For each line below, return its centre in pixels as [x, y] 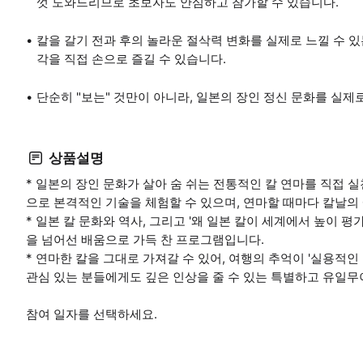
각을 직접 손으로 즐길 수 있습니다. [131, 59]
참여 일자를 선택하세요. [92, 314]
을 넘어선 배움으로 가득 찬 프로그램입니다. [145, 240]
